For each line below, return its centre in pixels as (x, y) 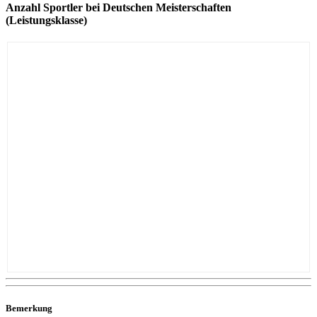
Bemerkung (29, 308)
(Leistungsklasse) (46, 21)
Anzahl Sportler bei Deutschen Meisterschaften (119, 8)
